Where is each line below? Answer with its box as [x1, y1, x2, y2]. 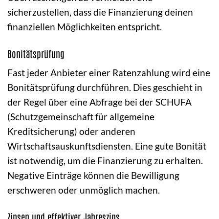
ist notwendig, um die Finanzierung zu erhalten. [7, 155, 203, 167]
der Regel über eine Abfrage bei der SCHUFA [7, 96, 192, 108]
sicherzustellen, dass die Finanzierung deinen [7, 6, 193, 18]
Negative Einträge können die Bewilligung [7, 170, 179, 181]
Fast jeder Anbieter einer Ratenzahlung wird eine [7, 67, 210, 79]
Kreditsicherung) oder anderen [7, 126, 135, 137]
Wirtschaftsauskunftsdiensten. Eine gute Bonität [7, 140, 206, 152]
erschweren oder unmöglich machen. [7, 184, 160, 196]
